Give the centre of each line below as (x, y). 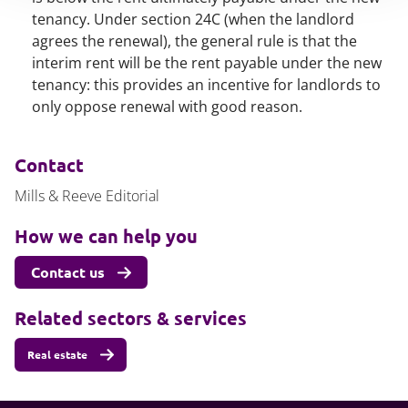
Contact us (68, 272)
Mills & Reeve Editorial (87, 196)
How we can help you (106, 236)
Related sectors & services (131, 318)
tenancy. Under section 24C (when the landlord (194, 19)
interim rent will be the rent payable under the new (207, 63)
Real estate (57, 354)
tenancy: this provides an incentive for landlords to (207, 85)
